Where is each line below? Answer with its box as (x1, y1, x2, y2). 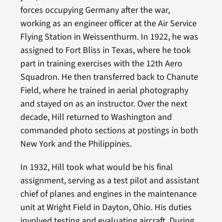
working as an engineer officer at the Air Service (20, 17, 197, 30)
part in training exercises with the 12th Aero (20, 57, 182, 70)
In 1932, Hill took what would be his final (20, 161, 173, 173)
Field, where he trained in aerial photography (20, 84, 188, 97)
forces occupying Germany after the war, (20, 3, 170, 16)
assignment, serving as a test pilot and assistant (20, 174, 199, 187)
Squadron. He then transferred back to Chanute (20, 70, 198, 83)
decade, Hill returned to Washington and (20, 111, 172, 123)
